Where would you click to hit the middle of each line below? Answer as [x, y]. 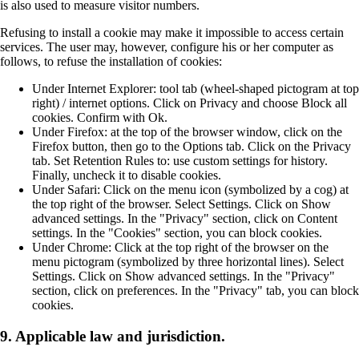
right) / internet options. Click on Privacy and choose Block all [190, 103]
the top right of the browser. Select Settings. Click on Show [182, 204]
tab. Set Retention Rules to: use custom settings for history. [180, 161]
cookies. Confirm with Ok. [100, 118]
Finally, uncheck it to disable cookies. [127, 175]
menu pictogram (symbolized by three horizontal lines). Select [188, 262]
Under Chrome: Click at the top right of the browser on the [180, 248]
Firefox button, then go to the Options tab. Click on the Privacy [192, 147]
